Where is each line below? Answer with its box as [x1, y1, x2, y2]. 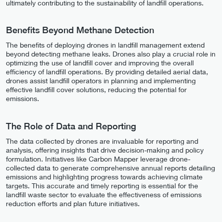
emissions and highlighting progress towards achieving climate [6, 172, 203, 181]
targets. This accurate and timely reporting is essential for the [6, 181, 198, 190]
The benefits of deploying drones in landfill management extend [6, 41, 205, 50]
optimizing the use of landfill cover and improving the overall [6, 58, 194, 67]
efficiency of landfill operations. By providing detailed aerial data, [6, 67, 208, 76]
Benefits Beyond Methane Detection [6, 25, 154, 36]
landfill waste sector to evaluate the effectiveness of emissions [6, 190, 202, 199]
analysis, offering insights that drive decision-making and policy [6, 145, 204, 154]
